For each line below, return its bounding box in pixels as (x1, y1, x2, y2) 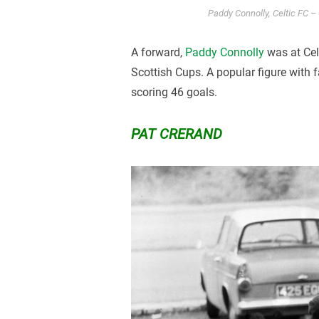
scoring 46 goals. (131, 85, 218, 99)
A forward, (131, 45, 186, 59)
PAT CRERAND (131, 125, 223, 142)
